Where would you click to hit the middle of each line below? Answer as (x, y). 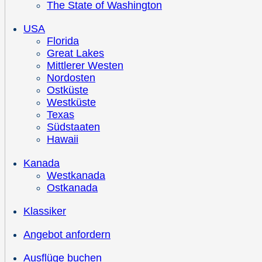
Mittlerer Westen (85, 66)
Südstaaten (73, 127)
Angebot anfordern (67, 234)
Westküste (71, 103)
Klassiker (45, 211)
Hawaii (63, 139)
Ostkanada (72, 187)
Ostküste (68, 90)
